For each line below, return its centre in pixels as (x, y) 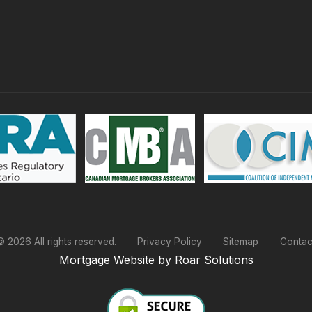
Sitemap (241, 241)
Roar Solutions (214, 259)
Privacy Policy (169, 241)
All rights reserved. (76, 241)
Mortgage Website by (122, 259)
